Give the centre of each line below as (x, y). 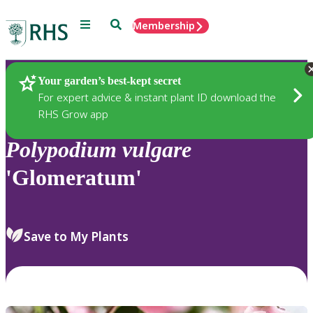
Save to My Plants (76, 236)
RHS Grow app (73, 114)
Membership (164, 26)
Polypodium (61, 150)
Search (126, 23)
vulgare (157, 150)
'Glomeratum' (74, 178)
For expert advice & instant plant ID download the (157, 97)
